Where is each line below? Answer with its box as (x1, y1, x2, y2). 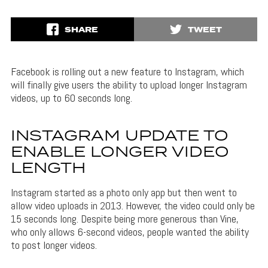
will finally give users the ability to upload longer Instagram (10, 78, 247, 92)
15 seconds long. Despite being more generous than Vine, (10, 212, 239, 226)
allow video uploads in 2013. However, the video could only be (10, 199, 255, 212)
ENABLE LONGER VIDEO (10, 141, 229, 164)
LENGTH (10, 157, 86, 180)
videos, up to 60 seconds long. (10, 91, 132, 105)
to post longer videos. (10, 238, 97, 252)
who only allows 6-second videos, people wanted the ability (10, 225, 249, 239)
